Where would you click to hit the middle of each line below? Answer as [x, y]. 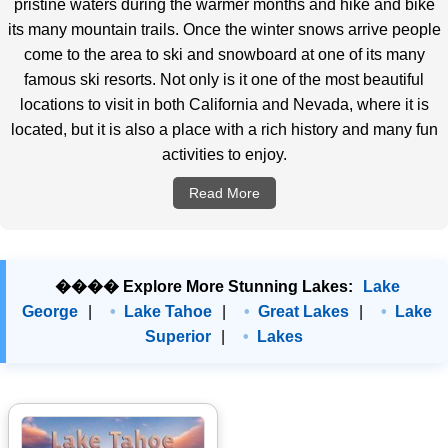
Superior [178, 336]
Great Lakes [303, 311]
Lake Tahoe [168, 311]
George [50, 311]
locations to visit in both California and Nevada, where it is [224, 104]
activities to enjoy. [224, 154]
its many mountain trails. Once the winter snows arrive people [224, 29]
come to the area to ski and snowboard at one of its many [224, 54]
